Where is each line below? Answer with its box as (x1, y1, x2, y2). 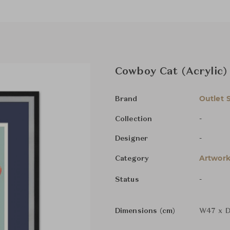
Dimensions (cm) (115, 207, 176, 215)
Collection (115, 116, 152, 123)
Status (115, 176, 139, 183)
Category (115, 155, 149, 162)
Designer (115, 135, 148, 142)
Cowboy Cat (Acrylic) (115, 67, 227, 77)
